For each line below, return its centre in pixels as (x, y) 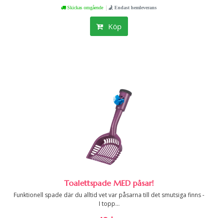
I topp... (109, 204)
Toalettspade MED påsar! (109, 183)
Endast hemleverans (135, 7)
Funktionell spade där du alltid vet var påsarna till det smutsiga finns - (109, 195)
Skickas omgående (84, 7)
